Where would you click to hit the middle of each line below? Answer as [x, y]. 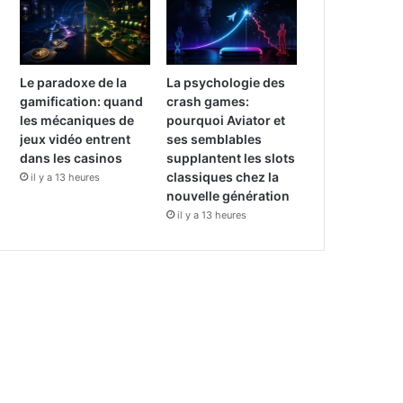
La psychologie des [226, 83]
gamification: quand [82, 102]
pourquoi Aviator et [226, 121]
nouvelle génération [228, 196]
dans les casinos [72, 158]
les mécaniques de [77, 121]
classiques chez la [223, 177]
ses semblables [215, 139]
